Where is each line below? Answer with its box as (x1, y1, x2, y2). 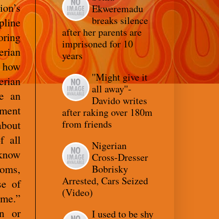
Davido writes (92, 93, 147, 107)
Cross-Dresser (92, 150, 148, 164)
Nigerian (92, 138, 127, 152)
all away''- (92, 82, 131, 95)
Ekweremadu (92, 1, 143, 15)
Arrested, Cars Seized (62, 174, 148, 187)
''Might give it (92, 70, 148, 84)
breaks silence (92, 13, 148, 27)
